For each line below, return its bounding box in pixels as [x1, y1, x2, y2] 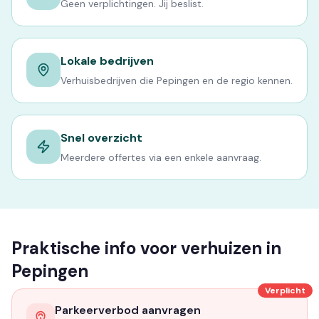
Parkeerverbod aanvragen [55, 303, 201, 318]
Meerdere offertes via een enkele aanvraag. [61, 151, 261, 164]
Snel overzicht [61, 130, 142, 145]
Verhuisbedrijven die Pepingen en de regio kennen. [61, 74, 293, 87]
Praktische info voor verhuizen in [11, 237, 281, 259]
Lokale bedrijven [61, 53, 154, 68]
